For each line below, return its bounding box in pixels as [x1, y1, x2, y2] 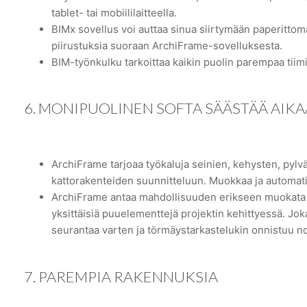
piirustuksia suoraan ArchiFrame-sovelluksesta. [51, 38, 282, 52]
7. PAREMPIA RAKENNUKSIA [24, 267, 218, 286]
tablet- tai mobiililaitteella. [51, 5, 177, 19]
